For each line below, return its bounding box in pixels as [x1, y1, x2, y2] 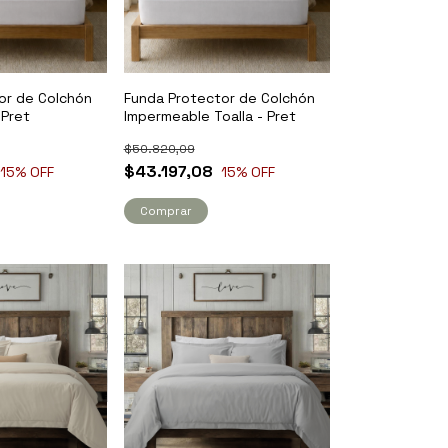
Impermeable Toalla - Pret [123, 107, 296, 126]
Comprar [139, 203, 192, 220]
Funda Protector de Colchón [123, 89, 315, 108]
